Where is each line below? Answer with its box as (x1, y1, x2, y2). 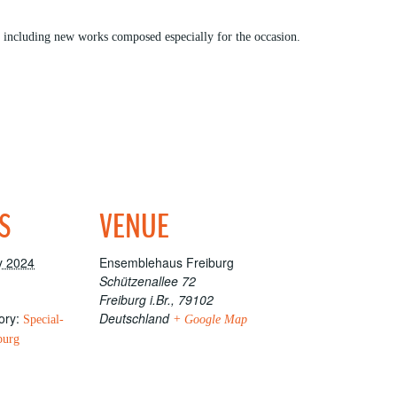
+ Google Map (173, 313, 247, 326)
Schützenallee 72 (99, 272, 196, 290)
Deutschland (99, 309, 169, 327)
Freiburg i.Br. (99, 291, 171, 308)
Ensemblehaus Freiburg (99, 253, 234, 271)
